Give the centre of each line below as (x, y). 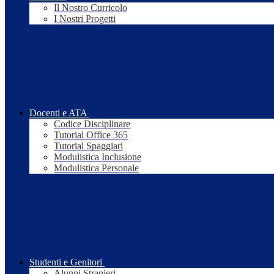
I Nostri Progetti (85, 19)
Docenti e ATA (58, 113)
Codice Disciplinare (92, 124)
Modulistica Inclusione (98, 157)
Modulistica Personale (96, 168)
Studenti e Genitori (66, 262)
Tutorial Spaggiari (88, 146)
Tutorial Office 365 (91, 135)
